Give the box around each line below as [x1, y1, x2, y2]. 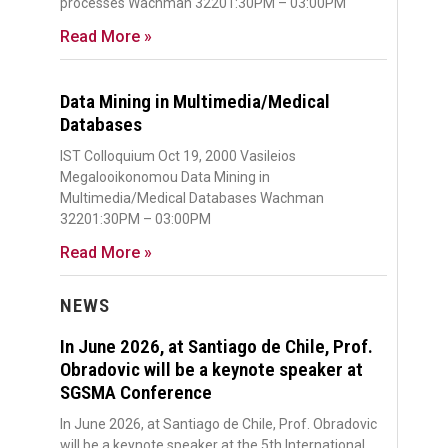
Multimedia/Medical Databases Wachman [60, 189, 324, 206]
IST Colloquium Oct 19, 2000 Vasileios [60, 147, 296, 164]
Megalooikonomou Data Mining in [60, 168, 270, 185]
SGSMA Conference [60, 380, 212, 404]
